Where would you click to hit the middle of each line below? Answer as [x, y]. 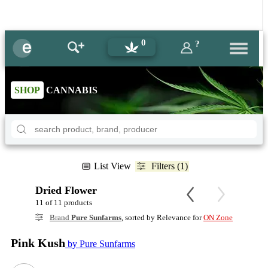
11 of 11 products [64, 202]
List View [112, 166]
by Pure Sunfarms [100, 244]
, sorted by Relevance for [162, 217]
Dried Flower [66, 190]
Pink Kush [38, 243]
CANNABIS [71, 90]
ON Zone [218, 217]
